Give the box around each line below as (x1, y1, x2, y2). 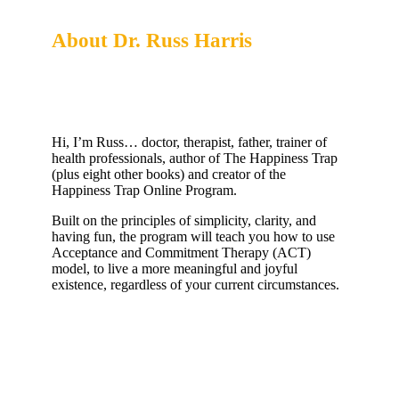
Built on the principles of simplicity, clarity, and (52, 213, 316, 229)
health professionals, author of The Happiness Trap (52, 151, 338, 167)
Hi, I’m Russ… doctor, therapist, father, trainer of (52, 134, 327, 151)
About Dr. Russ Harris (52, 28, 252, 52)
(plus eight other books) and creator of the (52, 167, 286, 183)
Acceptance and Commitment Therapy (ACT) (52, 245, 311, 261)
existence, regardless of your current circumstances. (52, 277, 339, 293)
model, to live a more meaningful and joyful (52, 261, 297, 277)
